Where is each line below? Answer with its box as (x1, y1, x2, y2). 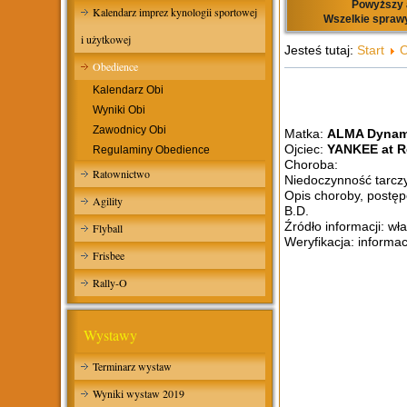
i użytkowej (81, 32, 132, 46)
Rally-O (93, 275, 128, 290)
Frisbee (93, 248, 125, 263)
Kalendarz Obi (93, 84, 164, 96)
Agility (93, 194, 124, 208)
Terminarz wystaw (93, 359, 173, 373)
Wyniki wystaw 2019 (93, 386, 185, 401)
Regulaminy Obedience (93, 144, 211, 156)
